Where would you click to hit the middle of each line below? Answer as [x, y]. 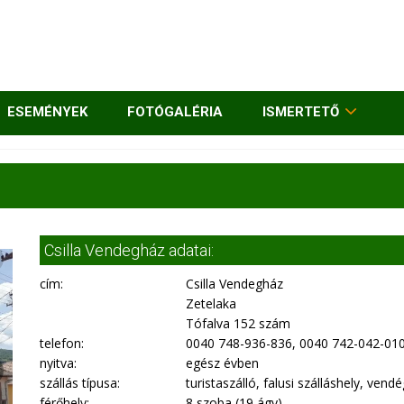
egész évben [223, 363]
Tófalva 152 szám [239, 323]
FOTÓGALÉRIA [175, 112]
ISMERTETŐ [301, 112]
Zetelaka [211, 303]
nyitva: [58, 363]
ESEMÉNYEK [47, 112]
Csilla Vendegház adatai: [129, 250]
